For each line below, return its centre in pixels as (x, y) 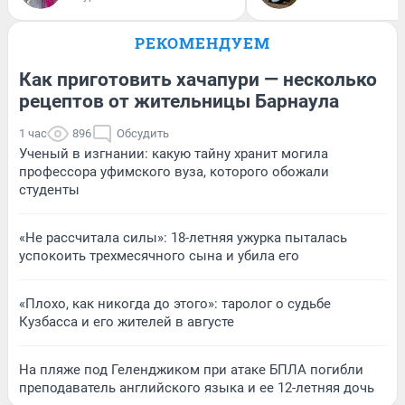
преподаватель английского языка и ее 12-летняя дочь (197, 388)
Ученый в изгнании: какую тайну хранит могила (174, 154)
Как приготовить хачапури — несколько (198, 80)
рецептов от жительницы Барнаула (179, 102)
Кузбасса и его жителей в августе (127, 322)
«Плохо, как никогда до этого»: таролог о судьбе (175, 304)
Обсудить (143, 134)
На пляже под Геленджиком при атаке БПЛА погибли (191, 370)
